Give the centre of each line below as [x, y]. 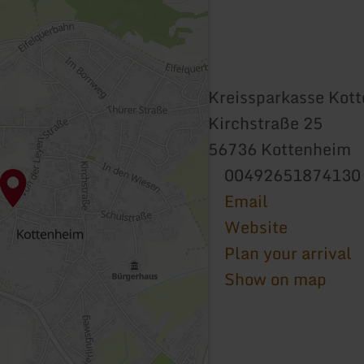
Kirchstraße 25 [265, 123]
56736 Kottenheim [279, 149]
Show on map [275, 279]
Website [256, 227]
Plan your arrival [288, 253]
